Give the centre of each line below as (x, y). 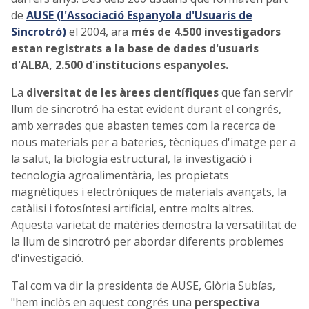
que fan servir (256, 92)
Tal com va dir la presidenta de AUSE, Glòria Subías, (143, 285)
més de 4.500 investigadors (206, 31)
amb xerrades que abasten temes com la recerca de (143, 125)
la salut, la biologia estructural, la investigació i (131, 158)
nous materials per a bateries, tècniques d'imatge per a (153, 142)
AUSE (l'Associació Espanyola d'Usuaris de (139, 15)
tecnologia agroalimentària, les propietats (120, 175)
